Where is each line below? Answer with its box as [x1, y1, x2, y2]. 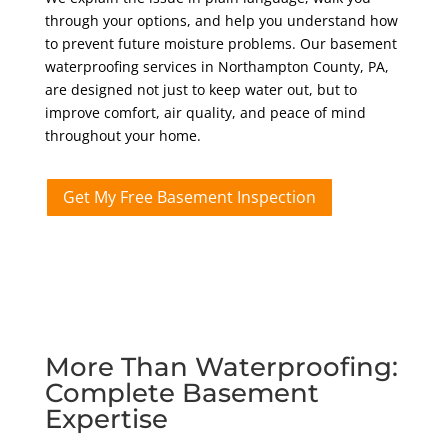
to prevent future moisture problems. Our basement [44, 34, 397, 54]
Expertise [44, 402, 168, 435]
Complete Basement [44, 376, 319, 409]
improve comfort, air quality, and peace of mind [44, 103, 366, 123]
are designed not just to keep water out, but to [44, 80, 357, 100]
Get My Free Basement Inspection [62, 186, 316, 209]
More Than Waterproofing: [44, 350, 398, 383]
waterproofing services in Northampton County [44, 57, 360, 77]
